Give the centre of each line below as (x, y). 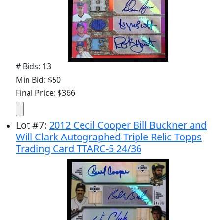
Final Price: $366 (45, 93)
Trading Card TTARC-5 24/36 (79, 148)
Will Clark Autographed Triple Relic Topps (109, 137)
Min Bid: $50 (38, 79)
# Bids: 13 (33, 66)
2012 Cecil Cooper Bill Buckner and (128, 125)
